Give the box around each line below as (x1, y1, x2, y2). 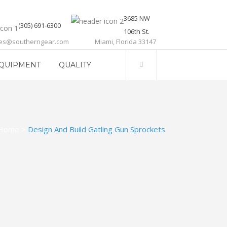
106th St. (124, 27, 149, 36)
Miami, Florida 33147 (95, 37, 156, 46)
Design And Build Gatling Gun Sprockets (28, 124, 165, 134)
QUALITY (59, 60, 91, 69)
